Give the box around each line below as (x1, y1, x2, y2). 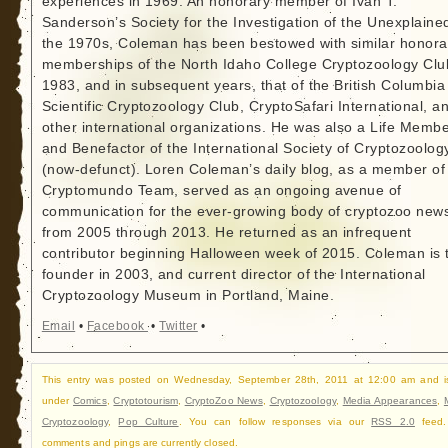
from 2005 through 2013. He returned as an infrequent (41, 225, 412, 241)
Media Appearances (342, 394, 438, 406)
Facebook (86, 319, 148, 334)
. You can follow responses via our (178, 415, 372, 427)
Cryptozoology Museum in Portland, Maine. (41, 288, 335, 304)
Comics (73, 394, 107, 406)
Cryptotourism (113, 394, 178, 406)
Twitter (159, 319, 198, 334)
